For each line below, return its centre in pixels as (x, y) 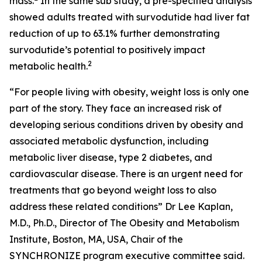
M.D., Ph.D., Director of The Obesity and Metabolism (124, 223)
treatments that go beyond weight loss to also (113, 190)
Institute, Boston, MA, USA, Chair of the (96, 239)
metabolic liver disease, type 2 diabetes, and (111, 157)
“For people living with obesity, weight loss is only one (129, 92)
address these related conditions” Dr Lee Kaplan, (121, 206)
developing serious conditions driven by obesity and (126, 125)
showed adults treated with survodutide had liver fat (130, 17)
